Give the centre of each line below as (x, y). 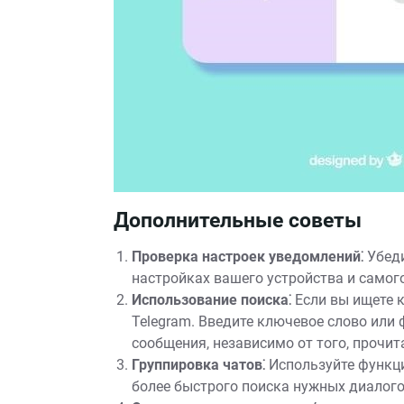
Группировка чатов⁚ (198, 365)
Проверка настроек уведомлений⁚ (248, 257)
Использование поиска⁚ (211, 300)
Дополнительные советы (238, 220)
